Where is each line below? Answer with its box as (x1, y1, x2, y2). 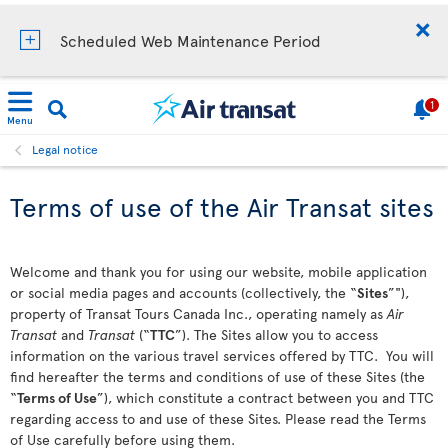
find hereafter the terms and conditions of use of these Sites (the (10, 367, 425, 386)
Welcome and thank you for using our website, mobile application (10, 262, 427, 281)
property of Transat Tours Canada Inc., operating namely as (10, 304, 387, 323)
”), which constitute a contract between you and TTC (97, 388, 434, 407)
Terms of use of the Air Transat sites (10, 188, 434, 224)
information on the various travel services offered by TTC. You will (10, 346, 434, 365)
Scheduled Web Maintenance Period (60, 29, 321, 51)
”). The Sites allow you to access (175, 325, 378, 344)
